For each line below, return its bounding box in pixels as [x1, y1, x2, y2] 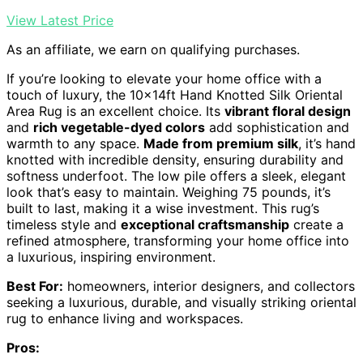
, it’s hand [298, 135, 356, 152]
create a [289, 216, 344, 233]
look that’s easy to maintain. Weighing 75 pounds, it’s [6, 184, 331, 200]
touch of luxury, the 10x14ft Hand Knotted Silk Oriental [6, 87, 343, 103]
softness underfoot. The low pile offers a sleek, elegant [6, 168, 346, 184]
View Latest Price [6, 12, 113, 28]
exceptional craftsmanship [121, 216, 289, 233]
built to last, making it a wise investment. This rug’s [6, 200, 319, 216]
